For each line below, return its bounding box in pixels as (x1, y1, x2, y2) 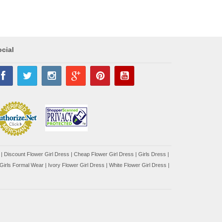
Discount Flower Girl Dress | (4, 151, 74, 157)
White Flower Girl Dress (109, 162, 166, 168)
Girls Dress (138, 151, 166, 157)
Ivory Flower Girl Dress (48, 162, 105, 168)
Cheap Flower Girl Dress (74, 151, 134, 157)
